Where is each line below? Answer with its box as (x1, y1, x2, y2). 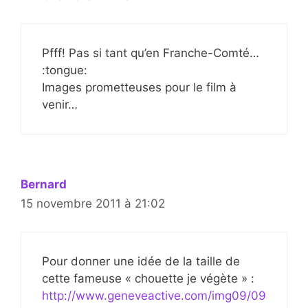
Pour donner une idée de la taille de (42, 254, 240, 268)
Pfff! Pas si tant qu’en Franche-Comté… (42, 46, 259, 60)
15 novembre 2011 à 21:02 (21, 197, 165, 211)
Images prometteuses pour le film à (42, 80, 236, 95)
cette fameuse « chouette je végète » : (42, 271, 254, 285)
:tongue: (42, 63, 87, 78)
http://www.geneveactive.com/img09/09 (42, 288, 266, 302)
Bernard (21, 177, 67, 192)
